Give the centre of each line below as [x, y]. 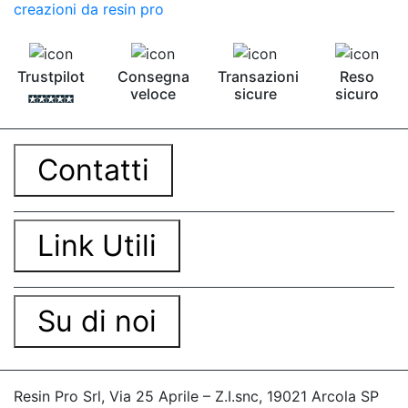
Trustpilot [51, 77]
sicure [255, 94]
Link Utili [97, 246]
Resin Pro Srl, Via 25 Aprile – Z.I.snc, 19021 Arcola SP [196, 397]
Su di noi [97, 321]
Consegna [153, 77]
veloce [153, 94]
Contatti [93, 170]
